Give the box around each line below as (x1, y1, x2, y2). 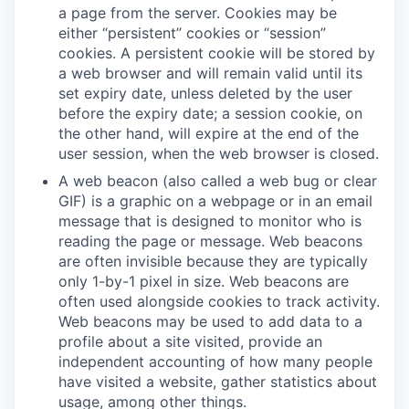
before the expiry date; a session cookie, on (58, 103, 362, 122)
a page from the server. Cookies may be (58, 3, 337, 22)
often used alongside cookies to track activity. (58, 291, 380, 310)
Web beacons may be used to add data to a (58, 311, 362, 330)
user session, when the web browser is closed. (58, 143, 379, 163)
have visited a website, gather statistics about (58, 372, 377, 391)
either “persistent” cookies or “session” (58, 23, 326, 42)
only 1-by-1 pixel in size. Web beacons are (58, 271, 349, 290)
